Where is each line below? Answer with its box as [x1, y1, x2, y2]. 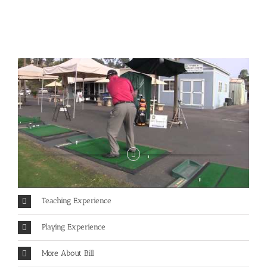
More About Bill [42, 248, 94, 257]
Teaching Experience [42, 196, 111, 206]
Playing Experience [42, 222, 105, 231]
